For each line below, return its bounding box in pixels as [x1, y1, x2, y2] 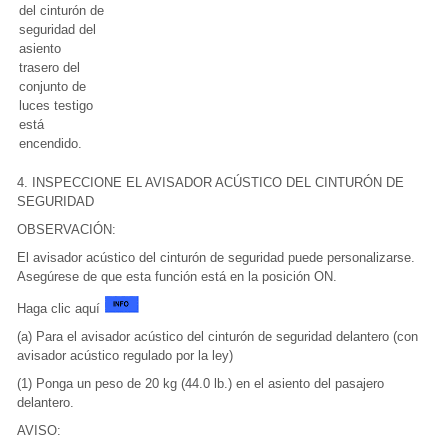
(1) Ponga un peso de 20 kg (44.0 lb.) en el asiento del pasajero [17, 376, 384, 391]
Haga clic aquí [17, 301, 104, 316]
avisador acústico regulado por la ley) [17, 348, 233, 363]
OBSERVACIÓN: [17, 222, 116, 237]
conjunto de [19, 79, 86, 94]
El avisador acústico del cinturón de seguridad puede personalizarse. [17, 250, 415, 265]
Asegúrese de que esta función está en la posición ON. [17, 269, 337, 284]
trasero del [19, 60, 80, 75]
